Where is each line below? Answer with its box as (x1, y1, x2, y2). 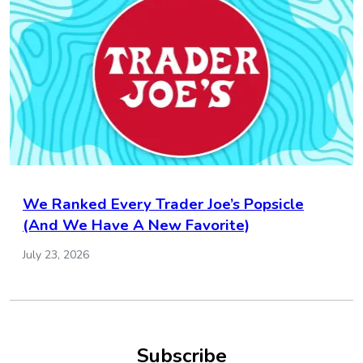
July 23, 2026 (23, 246, 89, 263)
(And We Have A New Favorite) (23, 214, 250, 236)
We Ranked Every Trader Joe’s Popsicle (23, 193, 304, 215)
